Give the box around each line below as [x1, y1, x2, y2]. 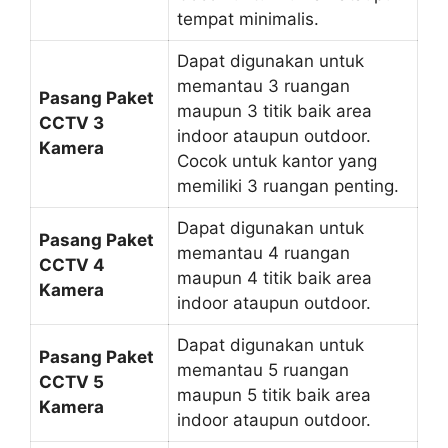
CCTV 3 [39, 112, 104, 133]
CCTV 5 [39, 371, 104, 392]
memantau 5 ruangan [177, 359, 349, 380]
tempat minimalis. [177, 8, 319, 29]
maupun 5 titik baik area [177, 384, 371, 405]
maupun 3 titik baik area [177, 100, 372, 121]
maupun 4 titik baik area [177, 267, 372, 288]
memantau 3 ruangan [177, 75, 350, 96]
